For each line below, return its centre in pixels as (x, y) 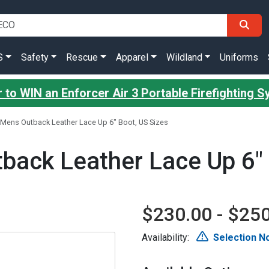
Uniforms (239, 57)
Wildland (184, 57)
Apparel (132, 57)
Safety (35, 57)
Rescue (82, 57)
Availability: (167, 237)
